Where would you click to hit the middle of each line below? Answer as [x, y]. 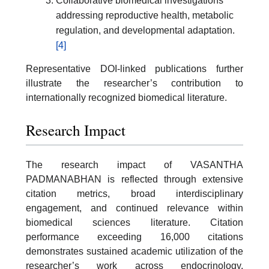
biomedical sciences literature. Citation [134, 222]
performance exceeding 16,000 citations [134, 237]
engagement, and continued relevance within [134, 208]
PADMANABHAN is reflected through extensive [134, 179]
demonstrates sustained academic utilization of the [134, 251]
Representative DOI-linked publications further [134, 69]
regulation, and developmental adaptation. [145, 30]
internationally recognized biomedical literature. [126, 98]
